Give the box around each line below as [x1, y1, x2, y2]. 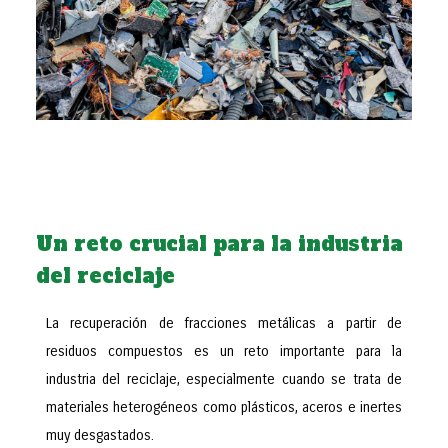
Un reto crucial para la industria [36, 230, 403, 258]
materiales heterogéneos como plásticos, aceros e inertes [46, 399, 402, 416]
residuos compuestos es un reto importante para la [46, 343, 402, 360]
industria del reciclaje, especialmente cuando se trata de [46, 371, 402, 388]
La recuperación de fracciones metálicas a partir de [46, 315, 402, 332]
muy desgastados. [46, 427, 154, 444]
